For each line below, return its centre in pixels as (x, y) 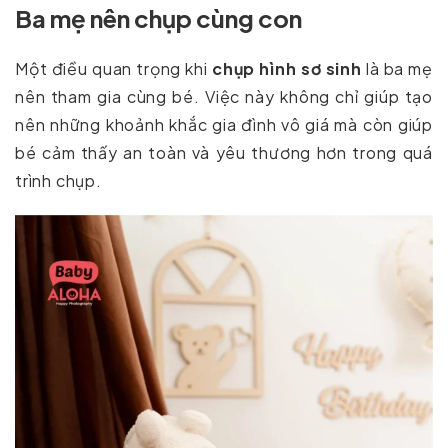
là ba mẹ (397, 68)
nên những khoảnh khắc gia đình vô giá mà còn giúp (224, 124)
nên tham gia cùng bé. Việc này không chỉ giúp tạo (224, 96)
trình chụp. (58, 180)
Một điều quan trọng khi (114, 68)
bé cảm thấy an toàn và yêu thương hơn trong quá (224, 152)
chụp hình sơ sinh (287, 68)
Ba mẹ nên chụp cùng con (158, 17)
